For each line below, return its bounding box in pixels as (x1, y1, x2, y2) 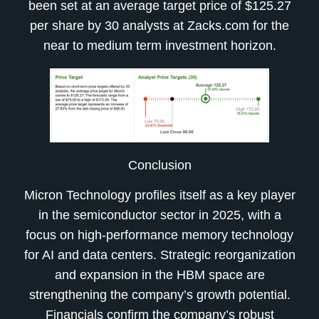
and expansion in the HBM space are (54, 268, 265, 283)
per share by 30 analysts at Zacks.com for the (30, 18, 289, 33)
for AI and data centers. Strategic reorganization (23, 248, 296, 263)
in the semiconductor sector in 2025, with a (38, 208, 281, 223)
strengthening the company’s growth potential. (28, 288, 291, 303)
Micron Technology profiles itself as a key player (23, 188, 296, 203)
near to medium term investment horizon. (43, 38, 276, 53)
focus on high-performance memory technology (26, 228, 293, 243)
